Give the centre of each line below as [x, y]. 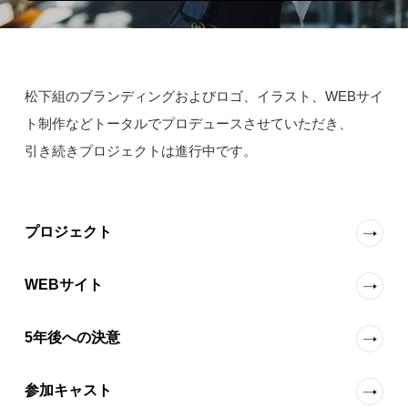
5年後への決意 [72, 338]
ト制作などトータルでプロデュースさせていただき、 [188, 124]
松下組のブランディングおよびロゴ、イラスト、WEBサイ [204, 97]
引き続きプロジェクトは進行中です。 [140, 151]
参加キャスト [68, 391]
